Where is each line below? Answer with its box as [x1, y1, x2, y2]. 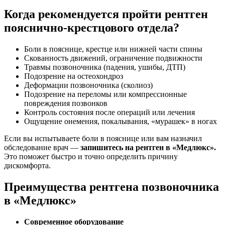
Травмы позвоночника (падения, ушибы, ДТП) [24, 63, 185, 72]
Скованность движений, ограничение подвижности [24, 54, 202, 63]
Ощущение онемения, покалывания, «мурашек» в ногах [24, 117, 217, 126]
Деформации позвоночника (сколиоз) [24, 81, 153, 90]
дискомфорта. [4, 161, 51, 170]
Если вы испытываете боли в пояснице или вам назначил [4, 134, 202, 143]
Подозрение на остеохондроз [24, 72, 123, 81]
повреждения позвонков [24, 99, 107, 108]
